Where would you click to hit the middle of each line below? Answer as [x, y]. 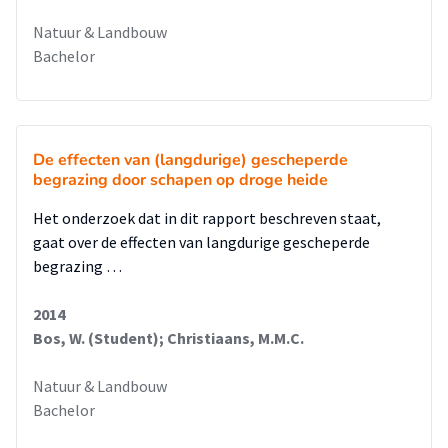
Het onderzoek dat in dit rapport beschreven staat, [207, 218]
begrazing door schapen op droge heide [180, 180]
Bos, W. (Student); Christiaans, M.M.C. [168, 338]
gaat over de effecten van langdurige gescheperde [201, 242]
